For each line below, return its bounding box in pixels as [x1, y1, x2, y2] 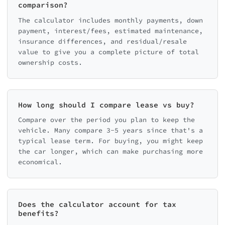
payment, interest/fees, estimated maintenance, [18, 26, 203, 35]
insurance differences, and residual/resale [18, 37, 187, 46]
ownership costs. [18, 58, 82, 67]
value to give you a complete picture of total [18, 47, 199, 56]
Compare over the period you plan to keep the [18, 116, 195, 124]
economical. [18, 158, 62, 166]
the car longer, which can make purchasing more [18, 147, 203, 156]
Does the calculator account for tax [18, 200, 176, 209]
